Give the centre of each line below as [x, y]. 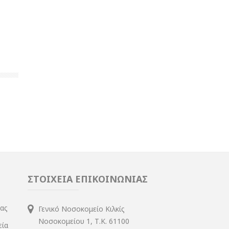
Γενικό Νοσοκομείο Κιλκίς [81, 209]
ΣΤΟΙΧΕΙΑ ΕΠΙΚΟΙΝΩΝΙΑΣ [87, 179]
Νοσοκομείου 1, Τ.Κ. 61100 [84, 221]
